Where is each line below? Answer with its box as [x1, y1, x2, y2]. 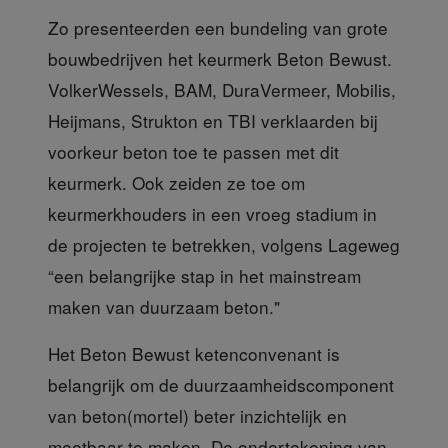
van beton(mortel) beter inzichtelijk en [48, 402, 347, 428]
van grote [308, 14, 388, 40]
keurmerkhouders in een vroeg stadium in [48, 200, 377, 226]
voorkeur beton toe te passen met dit [48, 138, 339, 164]
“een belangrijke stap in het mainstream [48, 262, 361, 288]
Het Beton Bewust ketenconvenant [48, 340, 327, 366]
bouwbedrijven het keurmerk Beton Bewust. [48, 45, 392, 71]
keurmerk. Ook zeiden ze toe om [48, 169, 305, 195]
